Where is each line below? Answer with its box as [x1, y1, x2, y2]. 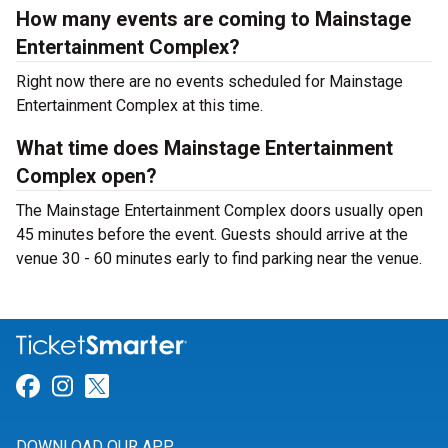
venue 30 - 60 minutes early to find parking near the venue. [16, 249, 422, 268]
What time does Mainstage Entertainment [16, 136, 393, 160]
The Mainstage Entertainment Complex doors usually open [16, 201, 423, 220]
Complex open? [16, 164, 157, 188]
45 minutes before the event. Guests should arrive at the [16, 225, 408, 244]
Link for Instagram [72, 372, 272, 401]
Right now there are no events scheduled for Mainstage [16, 72, 403, 91]
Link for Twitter [108, 372, 272, 401]
